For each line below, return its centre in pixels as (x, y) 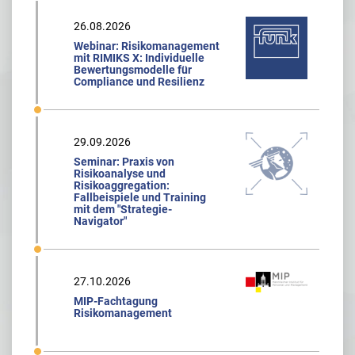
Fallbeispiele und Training (140, 198)
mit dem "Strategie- (123, 210)
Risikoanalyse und (120, 174)
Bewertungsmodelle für (133, 70)
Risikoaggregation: (122, 186)
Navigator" (100, 221)
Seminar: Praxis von (124, 162)
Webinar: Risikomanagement (147, 46)
